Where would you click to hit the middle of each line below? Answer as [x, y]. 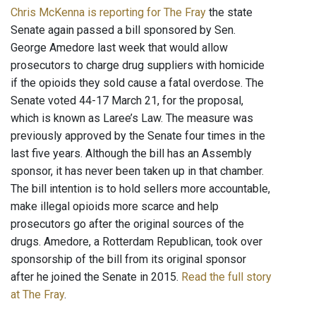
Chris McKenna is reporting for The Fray [108, 13]
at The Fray [37, 295]
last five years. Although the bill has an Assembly [131, 154]
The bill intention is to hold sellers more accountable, [140, 189]
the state [229, 13]
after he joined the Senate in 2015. [96, 277]
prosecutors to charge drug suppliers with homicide [138, 66]
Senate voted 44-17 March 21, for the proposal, [127, 101]
